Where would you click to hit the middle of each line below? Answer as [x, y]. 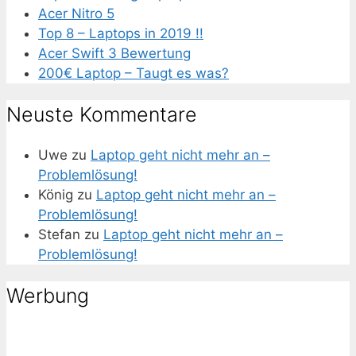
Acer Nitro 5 [76, 13]
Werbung [48, 296]
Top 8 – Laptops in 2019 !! [121, 33]
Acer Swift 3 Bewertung [114, 53]
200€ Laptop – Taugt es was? [133, 73]
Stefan [59, 235]
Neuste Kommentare [102, 114]
